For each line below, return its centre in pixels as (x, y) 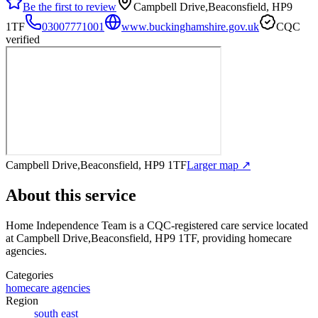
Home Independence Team (66, 225)
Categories (29, 275)
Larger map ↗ (219, 165)
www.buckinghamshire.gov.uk (190, 26)
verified (23, 39)
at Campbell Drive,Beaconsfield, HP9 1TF (101, 238)
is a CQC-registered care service (200, 225)
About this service (71, 195)
